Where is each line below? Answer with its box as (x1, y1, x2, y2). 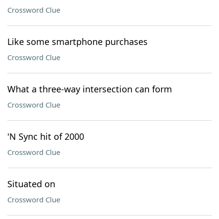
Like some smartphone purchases (7, 36, 148, 47)
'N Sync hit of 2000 (7, 131, 84, 142)
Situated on (7, 178, 55, 190)
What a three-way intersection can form (7, 83, 172, 95)
